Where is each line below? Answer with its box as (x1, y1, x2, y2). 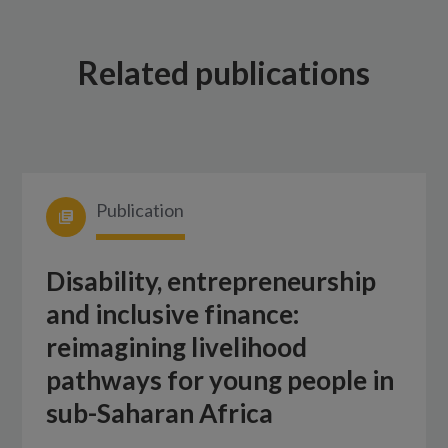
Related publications (78, 53, 370, 93)
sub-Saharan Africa (46, 397, 274, 430)
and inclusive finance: (46, 298, 300, 331)
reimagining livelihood (46, 331, 308, 364)
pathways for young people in (46, 364, 395, 397)
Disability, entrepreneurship (46, 265, 377, 298)
